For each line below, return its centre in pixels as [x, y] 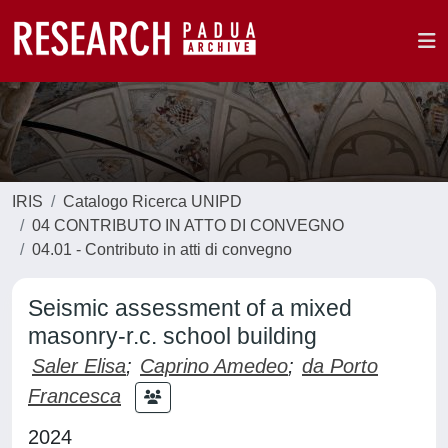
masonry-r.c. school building [172, 336]
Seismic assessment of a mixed [190, 308]
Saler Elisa [79, 366]
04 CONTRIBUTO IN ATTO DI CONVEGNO [188, 225]
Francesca [74, 395]
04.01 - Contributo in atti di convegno [162, 249]
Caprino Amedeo [214, 366]
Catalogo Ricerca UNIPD [152, 201]
